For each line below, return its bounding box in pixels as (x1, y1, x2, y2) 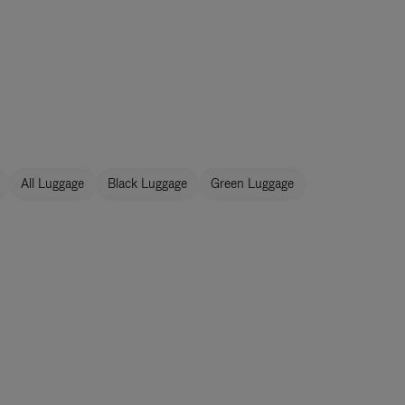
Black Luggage (108, 175, 187, 192)
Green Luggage (211, 175, 294, 192)
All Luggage (21, 175, 84, 192)
